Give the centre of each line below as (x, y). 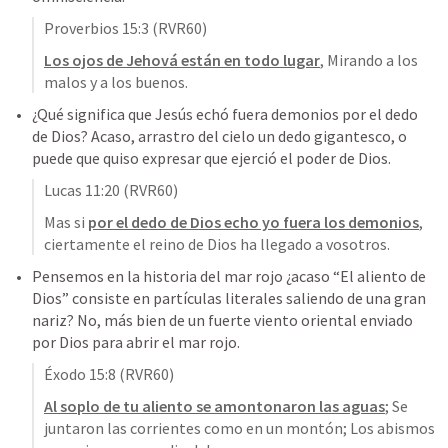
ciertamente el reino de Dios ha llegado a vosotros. (217, 244)
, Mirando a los (369, 60)
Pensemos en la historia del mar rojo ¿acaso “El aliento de (229, 276)
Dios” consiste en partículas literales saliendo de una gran (229, 298)
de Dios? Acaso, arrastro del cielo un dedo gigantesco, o (219, 136)
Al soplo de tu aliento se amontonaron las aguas (214, 406)
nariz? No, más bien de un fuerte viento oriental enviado (222, 320)
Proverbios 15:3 (96, 28)
